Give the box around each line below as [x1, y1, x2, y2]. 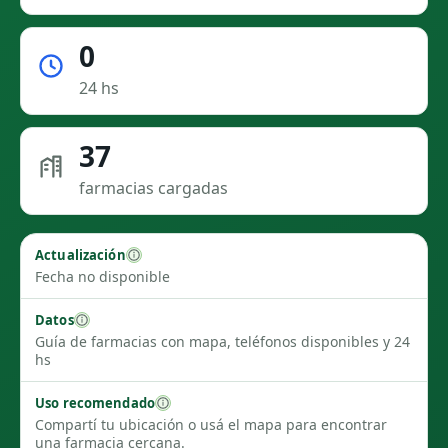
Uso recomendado [35, 393, 155, 412]
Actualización [35, 245, 126, 264]
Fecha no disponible [35, 267, 170, 286]
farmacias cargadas [79, 177, 228, 199]
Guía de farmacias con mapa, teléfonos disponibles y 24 [35, 332, 410, 351]
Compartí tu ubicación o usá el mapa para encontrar [35, 415, 387, 434]
